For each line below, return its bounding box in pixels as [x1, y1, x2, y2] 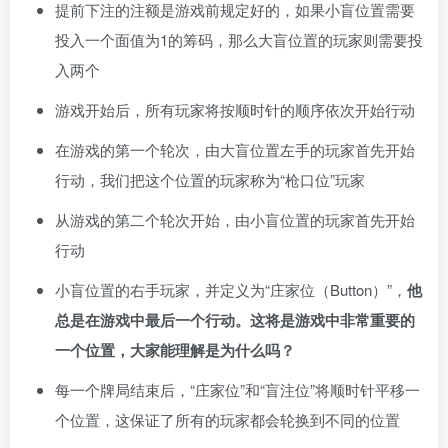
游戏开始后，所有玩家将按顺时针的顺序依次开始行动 [55, 99, 415, 121]
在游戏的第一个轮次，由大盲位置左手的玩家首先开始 [55, 139, 415, 161]
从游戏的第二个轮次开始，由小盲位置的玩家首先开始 [55, 209, 415, 231]
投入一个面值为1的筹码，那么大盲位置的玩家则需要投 [55, 29, 423, 51]
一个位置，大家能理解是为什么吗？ [55, 339, 295, 362]
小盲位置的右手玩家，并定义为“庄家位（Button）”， [55, 279, 407, 301]
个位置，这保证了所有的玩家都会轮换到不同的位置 [55, 409, 400, 431]
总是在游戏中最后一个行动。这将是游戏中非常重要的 [55, 309, 415, 332]
